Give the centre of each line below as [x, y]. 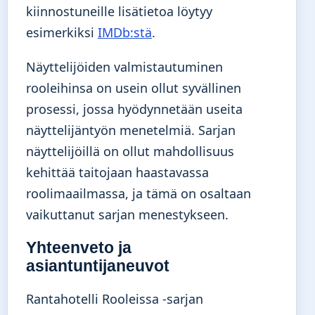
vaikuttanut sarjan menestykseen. [127, 215]
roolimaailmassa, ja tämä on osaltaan [139, 194]
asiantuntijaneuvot [98, 266]
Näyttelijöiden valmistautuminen [124, 67]
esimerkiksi [62, 33]
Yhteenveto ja [79, 248]
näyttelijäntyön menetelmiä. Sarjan [131, 130]
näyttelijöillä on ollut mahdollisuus [130, 152]
